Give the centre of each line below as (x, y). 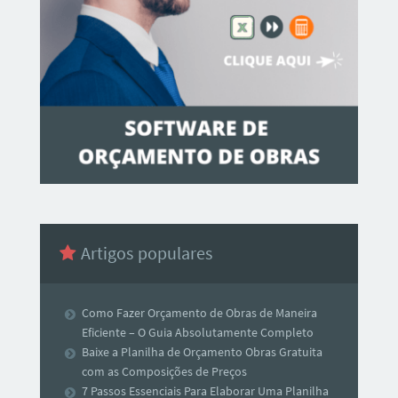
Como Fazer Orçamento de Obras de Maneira (200, 313)
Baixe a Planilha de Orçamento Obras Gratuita (203, 352)
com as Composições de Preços (165, 372)
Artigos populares (145, 254)
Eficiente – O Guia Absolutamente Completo (198, 333)
